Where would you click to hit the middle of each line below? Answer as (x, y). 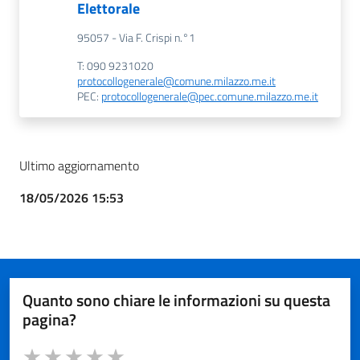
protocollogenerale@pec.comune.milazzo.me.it (210, 96)
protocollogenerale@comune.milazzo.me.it (176, 81)
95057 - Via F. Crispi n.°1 (136, 38)
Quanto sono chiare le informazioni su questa (176, 300)
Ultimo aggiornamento (79, 166)
